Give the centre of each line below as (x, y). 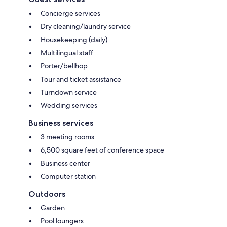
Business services (61, 123)
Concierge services (70, 13)
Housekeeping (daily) (74, 39)
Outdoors (47, 194)
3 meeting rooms (67, 137)
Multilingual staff (67, 52)
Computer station (68, 176)
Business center (65, 163)
